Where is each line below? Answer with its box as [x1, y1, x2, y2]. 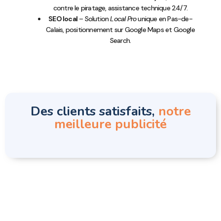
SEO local [48, 14, 77, 23]
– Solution [77, 14, 110, 23]
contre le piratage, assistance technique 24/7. [53, 3, 188, 12]
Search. [110, 36, 131, 45]
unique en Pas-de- [136, 14, 192, 23]
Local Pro [110, 14, 137, 23]
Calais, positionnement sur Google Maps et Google [46, 25, 195, 34]
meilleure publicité [54, 115, 167, 133]
